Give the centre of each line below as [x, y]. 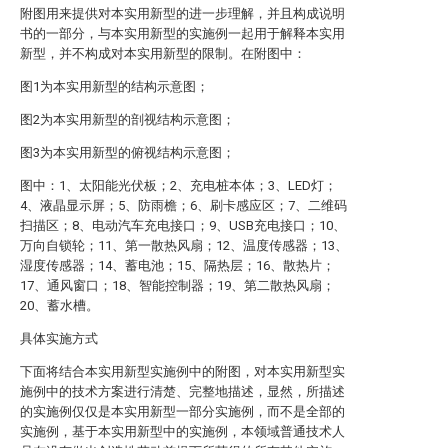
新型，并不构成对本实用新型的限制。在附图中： [163, 53]
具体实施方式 [59, 338]
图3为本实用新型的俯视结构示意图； [127, 152]
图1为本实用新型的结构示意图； [114, 86]
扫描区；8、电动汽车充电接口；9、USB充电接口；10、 [183, 225]
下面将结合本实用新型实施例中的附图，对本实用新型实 [182, 371]
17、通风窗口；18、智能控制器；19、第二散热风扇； [177, 285]
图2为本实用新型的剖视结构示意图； [127, 119]
